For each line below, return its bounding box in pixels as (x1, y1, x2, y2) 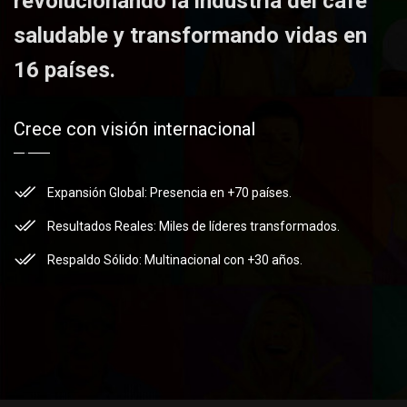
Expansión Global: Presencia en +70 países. (47, 185, 292, 201)
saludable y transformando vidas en (14, 22, 367, 48)
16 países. (14, 56, 115, 83)
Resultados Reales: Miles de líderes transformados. (47, 219, 340, 234)
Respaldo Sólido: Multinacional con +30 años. (47, 253, 303, 268)
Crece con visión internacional (14, 117, 255, 140)
